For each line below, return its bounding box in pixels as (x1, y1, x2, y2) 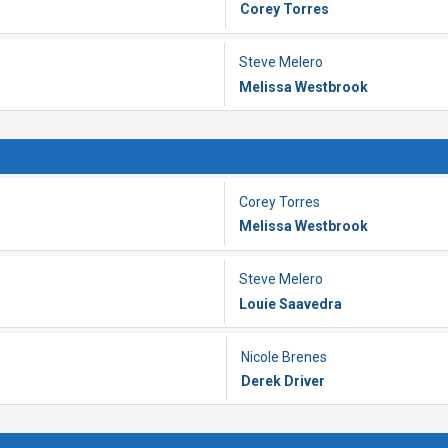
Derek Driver (241, 372, 325, 389)
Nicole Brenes (241, 348, 327, 365)
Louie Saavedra (239, 295, 342, 312)
